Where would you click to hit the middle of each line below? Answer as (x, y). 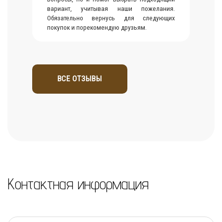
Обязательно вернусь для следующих (111, 18)
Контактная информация (78, 183)
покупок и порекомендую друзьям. (97, 28)
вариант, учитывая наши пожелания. (111, 9)
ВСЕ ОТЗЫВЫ (80, 79)
